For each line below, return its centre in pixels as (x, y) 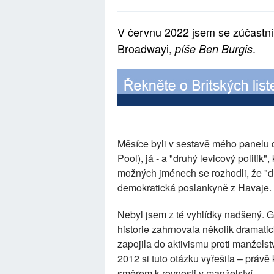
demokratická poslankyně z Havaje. (194, 188)
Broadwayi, (146, 49)
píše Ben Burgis (214, 49)
